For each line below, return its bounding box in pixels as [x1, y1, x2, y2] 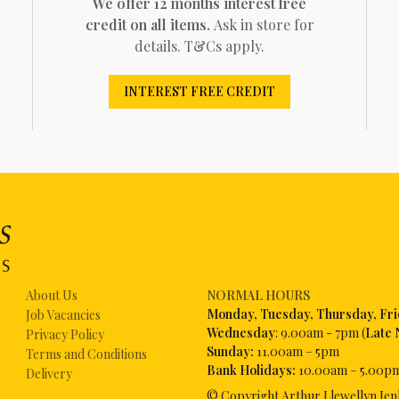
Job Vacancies [26, 306, 102, 324]
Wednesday [206, 324, 275, 342]
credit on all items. [85, 14, 214, 34]
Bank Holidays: [206, 362, 296, 379]
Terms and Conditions [26, 346, 148, 363]
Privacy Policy [26, 326, 105, 344]
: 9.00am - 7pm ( [274, 324, 365, 342]
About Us [26, 287, 78, 305]
